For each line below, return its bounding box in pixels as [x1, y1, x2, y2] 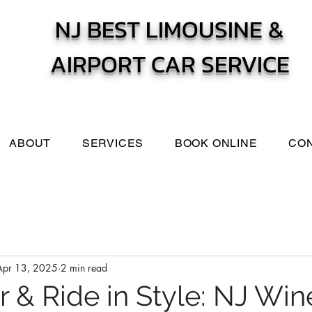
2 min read [61, 260, 107, 274]
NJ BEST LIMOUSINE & [55, 12, 284, 47]
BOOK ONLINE [174, 136, 258, 150]
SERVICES [81, 136, 144, 150]
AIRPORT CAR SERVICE [49, 47, 290, 81]
